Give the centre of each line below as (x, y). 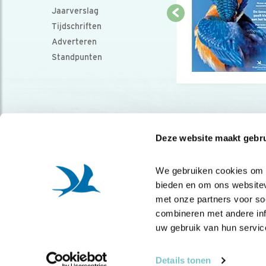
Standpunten (77, 57)
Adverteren (74, 42)
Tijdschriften (77, 26)
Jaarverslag (75, 11)
